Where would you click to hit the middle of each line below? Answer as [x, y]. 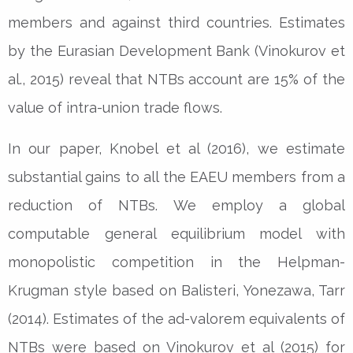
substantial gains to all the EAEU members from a [176, 176]
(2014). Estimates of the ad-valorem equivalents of [176, 318]
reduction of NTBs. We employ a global [176, 205]
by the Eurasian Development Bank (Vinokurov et [176, 50]
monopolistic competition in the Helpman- [176, 262]
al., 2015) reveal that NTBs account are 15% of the [176, 79]
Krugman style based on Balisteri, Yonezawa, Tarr [176, 290]
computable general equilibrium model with [176, 233]
